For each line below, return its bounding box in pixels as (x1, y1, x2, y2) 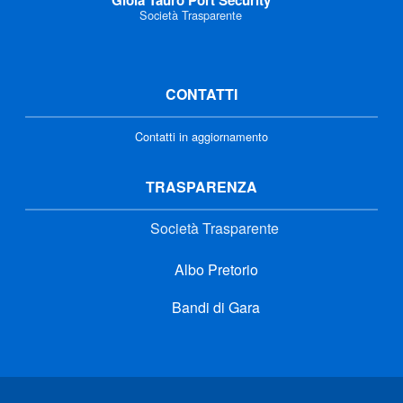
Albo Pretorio (170, 258, 258, 280)
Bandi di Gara (168, 296, 260, 318)
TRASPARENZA (146, 175, 257, 197)
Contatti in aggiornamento (135, 127, 268, 145)
